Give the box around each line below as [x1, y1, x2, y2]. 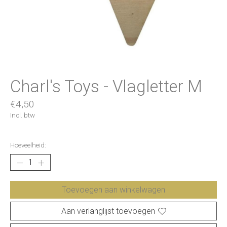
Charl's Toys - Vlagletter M [10, 76, 202, 96]
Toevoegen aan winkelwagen [62, 185, 165, 195]
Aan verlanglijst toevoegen [61, 206, 155, 216]
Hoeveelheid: [10, 141, 46, 149]
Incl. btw [10, 111, 35, 119]
